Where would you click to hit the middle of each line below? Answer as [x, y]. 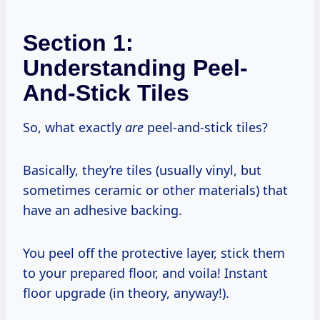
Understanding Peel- [135, 67]
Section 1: [78, 42]
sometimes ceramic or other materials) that [155, 190]
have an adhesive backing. [102, 210]
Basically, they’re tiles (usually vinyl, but [142, 170]
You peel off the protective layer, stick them [154, 252]
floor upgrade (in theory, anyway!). [126, 292]
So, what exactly [74, 127]
